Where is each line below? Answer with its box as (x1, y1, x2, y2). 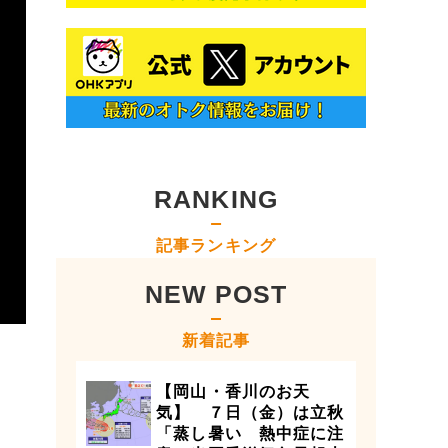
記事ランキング (156, 237, 276, 254)
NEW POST (144, 280, 288, 308)
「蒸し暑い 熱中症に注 (156, 425, 345, 442)
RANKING (154, 185, 278, 213)
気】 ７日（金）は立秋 (156, 404, 345, 421)
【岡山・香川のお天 (156, 383, 311, 400)
